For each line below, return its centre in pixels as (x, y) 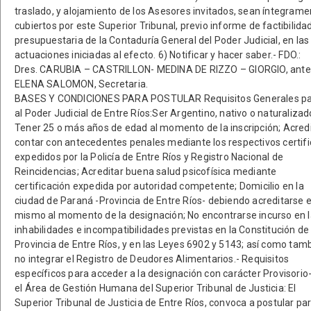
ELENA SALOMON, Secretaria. (82, 84)
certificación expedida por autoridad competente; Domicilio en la (159, 186)
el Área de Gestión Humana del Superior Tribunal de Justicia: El (155, 288)
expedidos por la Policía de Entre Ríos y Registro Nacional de (149, 157)
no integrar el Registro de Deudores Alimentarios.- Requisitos (152, 259)
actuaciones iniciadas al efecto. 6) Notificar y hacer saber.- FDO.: (158, 55)
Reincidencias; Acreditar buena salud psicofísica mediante (146, 171)
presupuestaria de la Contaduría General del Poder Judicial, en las (162, 40)
